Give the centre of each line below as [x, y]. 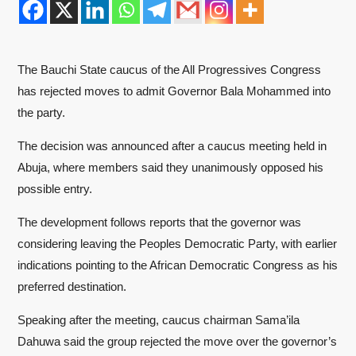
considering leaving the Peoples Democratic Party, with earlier [177, 244]
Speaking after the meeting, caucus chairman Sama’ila [159, 320]
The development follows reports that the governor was [159, 222]
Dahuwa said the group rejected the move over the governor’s [177, 341]
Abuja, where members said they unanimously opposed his [170, 167]
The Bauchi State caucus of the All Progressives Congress [169, 70]
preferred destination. [72, 286]
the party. [41, 112]
